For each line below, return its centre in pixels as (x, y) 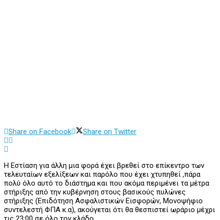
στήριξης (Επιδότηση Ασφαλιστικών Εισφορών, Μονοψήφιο (103, 201)
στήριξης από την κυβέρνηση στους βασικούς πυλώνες (95, 192)
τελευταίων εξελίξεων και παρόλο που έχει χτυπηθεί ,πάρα (102, 175)
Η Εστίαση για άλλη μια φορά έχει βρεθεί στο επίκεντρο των (104, 166)
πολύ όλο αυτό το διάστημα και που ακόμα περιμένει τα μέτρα (107, 183)
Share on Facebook (40, 132)
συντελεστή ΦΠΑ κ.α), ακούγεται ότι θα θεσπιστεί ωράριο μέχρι (110, 210)
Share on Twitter (110, 132)
